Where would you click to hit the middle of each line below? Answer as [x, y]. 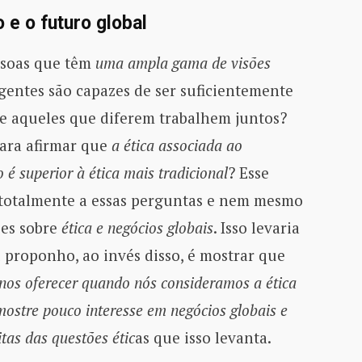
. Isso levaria [256, 227]
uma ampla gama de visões [183, 62]
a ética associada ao [177, 145]
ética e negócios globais [137, 227]
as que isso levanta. [203, 337]
